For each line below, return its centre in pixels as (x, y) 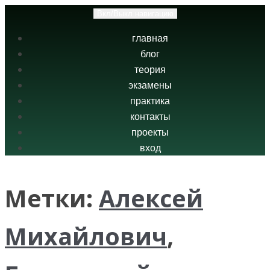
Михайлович (86, 236)
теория (150, 70)
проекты (150, 132)
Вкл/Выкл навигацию (135, 14)
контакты (150, 117)
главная (150, 38)
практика (150, 101)
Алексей (151, 198)
